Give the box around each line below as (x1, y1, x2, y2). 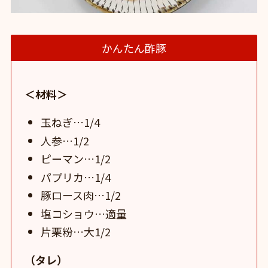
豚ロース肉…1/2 (41, 187, 121, 203)
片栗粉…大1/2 (41, 224, 111, 240)
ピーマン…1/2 (41, 151, 111, 167)
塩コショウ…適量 (41, 205, 127, 221)
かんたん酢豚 (102, 40, 166, 56)
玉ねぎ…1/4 (41, 114, 100, 130)
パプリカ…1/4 (41, 169, 111, 185)
